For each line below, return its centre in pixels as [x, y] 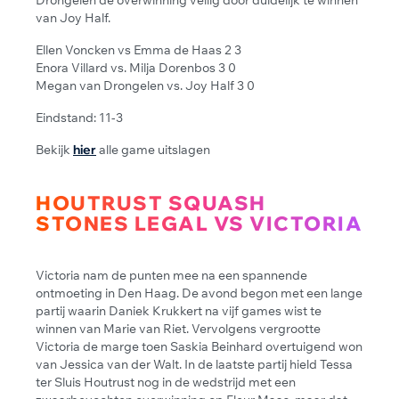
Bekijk [54, 149]
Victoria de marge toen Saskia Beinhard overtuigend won [199, 346]
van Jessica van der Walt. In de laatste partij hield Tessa [194, 364]
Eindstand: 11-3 [79, 117]
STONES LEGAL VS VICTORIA [199, 223]
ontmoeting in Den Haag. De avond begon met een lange [199, 293]
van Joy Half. [73, 17]
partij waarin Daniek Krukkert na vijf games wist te [179, 310]
